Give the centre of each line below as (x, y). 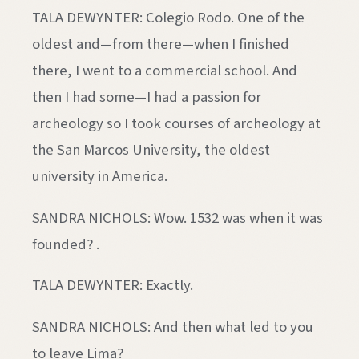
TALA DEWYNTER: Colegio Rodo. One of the (168, 17)
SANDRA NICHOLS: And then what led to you (173, 327)
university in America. (100, 176)
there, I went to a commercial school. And (165, 70)
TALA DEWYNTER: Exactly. (113, 286)
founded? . (66, 244)
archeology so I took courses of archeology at (176, 123)
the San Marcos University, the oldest (151, 149)
